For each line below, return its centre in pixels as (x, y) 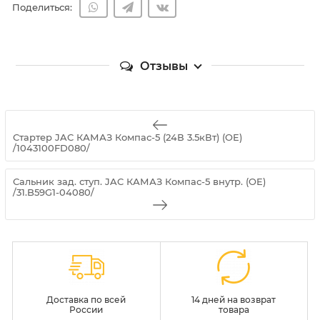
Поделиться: (42, 7)
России (86, 309)
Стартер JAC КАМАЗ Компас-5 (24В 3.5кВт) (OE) (127, 137)
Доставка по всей (86, 299)
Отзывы (164, 66)
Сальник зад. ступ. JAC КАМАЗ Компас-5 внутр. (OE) (139, 181)
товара (234, 309)
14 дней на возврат (234, 299)
